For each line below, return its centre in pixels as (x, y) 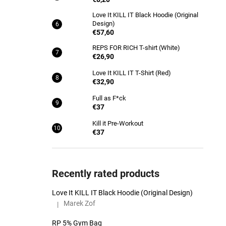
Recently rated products (106, 174)
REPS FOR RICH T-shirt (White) (136, 48)
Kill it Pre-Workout (118, 123)
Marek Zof (79, 203)
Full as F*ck (109, 98)
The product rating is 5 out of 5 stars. (109, 208)
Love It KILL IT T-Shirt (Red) (132, 73)
